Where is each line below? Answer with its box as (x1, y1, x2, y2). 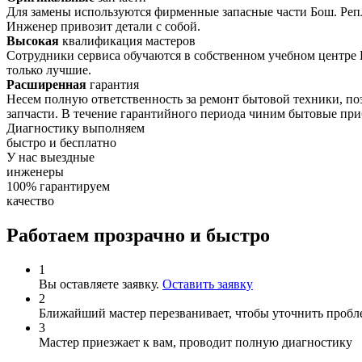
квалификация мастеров (59, 33, 196, 48)
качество (6, 193, 54, 208)
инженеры (6, 164, 64, 179)
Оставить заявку (162, 276, 253, 291)
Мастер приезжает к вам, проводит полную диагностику (39, 335, 352, 349)
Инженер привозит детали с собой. (6, 19, 200, 33)
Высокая (6, 33, 59, 48)
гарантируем (40, 179, 110, 193)
